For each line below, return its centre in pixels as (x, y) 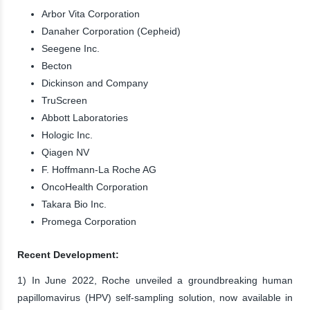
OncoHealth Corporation (95, 186)
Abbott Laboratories (85, 117)
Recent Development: (68, 254)
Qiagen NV (65, 152)
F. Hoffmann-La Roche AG (99, 169)
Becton (57, 65)
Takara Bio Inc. (74, 204)
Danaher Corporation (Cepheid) (111, 31)
